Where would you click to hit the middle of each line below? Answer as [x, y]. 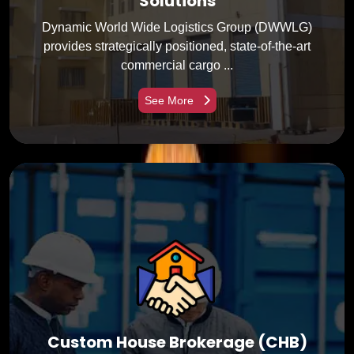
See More [170, 100]
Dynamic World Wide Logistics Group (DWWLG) [177, 27]
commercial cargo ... [177, 65]
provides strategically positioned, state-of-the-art [177, 46]
